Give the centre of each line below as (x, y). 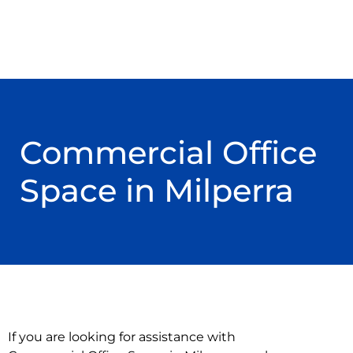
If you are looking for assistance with (122, 337)
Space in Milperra (157, 191)
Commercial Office (168, 153)
